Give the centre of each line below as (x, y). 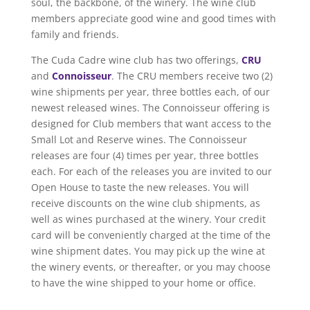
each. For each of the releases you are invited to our (151, 171)
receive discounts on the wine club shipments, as (145, 203)
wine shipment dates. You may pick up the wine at (148, 250)
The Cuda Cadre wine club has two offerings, (136, 60)
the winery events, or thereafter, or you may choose (151, 266)
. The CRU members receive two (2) (192, 75)
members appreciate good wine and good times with (153, 18)
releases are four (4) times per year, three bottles (145, 155)
